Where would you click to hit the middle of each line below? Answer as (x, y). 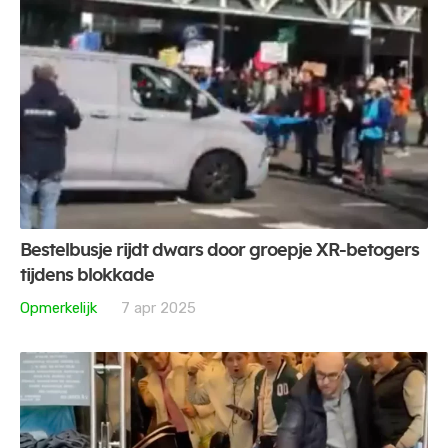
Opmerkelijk (58, 307)
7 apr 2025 (158, 307)
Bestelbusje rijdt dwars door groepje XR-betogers (219, 250)
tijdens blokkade (87, 275)
